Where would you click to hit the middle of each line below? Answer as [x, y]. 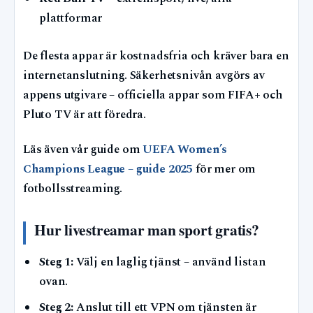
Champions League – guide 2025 [108, 170]
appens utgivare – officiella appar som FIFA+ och [153, 96]
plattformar [71, 19]
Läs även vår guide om [83, 150]
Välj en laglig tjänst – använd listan [169, 262]
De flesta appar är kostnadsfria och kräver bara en [156, 57]
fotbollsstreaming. [73, 189]
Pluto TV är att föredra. [85, 115]
